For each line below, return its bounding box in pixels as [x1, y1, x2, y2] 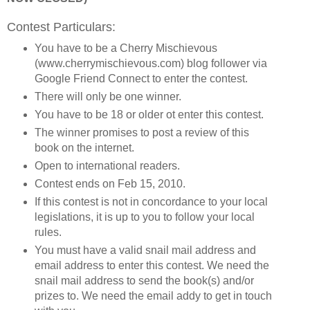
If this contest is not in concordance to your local [34, 196, 268, 208]
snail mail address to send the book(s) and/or [34, 274, 254, 286]
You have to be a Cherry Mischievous [34, 42, 217, 55]
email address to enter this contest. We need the [34, 259, 269, 271]
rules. [34, 226, 62, 239]
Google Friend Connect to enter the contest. [34, 73, 248, 85]
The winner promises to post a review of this [34, 127, 249, 139]
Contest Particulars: [7, 20, 116, 35]
